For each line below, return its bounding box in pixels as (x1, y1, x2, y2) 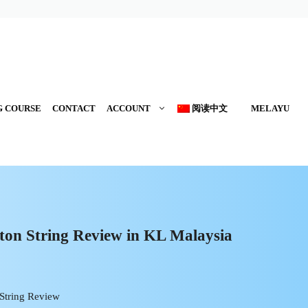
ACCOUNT (106, 103, 151, 113)
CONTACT (52, 103, 96, 113)
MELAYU (251, 103, 290, 113)
